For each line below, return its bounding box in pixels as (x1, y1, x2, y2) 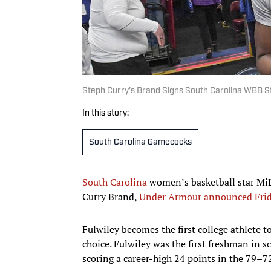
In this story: (82, 108, 129, 118)
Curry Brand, (82, 189, 139, 203)
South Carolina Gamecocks (89, 137, 192, 147)
